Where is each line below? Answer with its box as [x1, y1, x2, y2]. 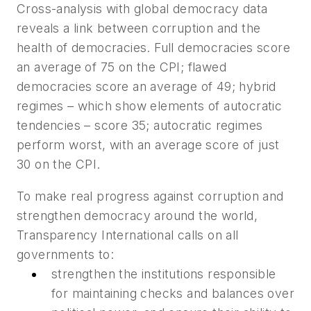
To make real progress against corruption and [17, 188, 284, 203]
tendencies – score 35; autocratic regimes [17, 118, 263, 133]
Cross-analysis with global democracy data [17, 1, 268, 17]
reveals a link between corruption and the [17, 21, 261, 36]
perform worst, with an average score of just [17, 137, 280, 153]
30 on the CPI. [17, 157, 101, 172]
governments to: [17, 246, 114, 262]
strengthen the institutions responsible [51, 266, 276, 281]
